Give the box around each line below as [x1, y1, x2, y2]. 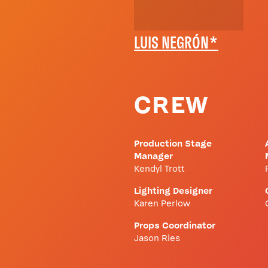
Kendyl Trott [134, 163, 185, 175]
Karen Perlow [134, 198, 190, 210]
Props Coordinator [134, 220, 215, 232]
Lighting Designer [134, 185, 212, 197]
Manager [134, 151, 173, 163]
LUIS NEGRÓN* [134, 35, 218, 53]
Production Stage [134, 138, 212, 150]
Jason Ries [134, 233, 180, 245]
